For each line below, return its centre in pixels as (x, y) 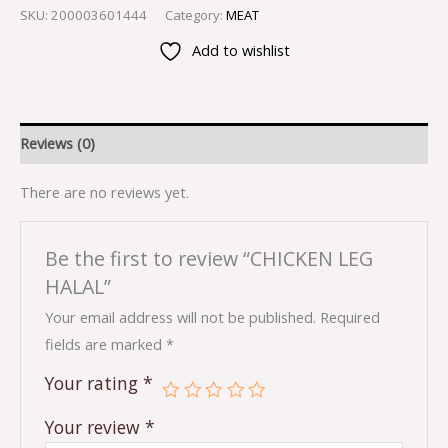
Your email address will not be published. (181, 316)
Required (350, 316)
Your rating (94, 382)
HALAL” (78, 286)
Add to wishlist (241, 50)
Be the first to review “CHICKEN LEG (209, 258)
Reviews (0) (57, 143)
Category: (195, 14)
